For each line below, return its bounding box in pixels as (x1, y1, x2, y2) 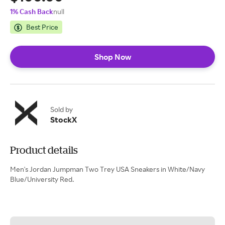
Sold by (50, 105, 73, 114)
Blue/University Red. (10, 175, 74, 183)
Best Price (26, 23, 58, 31)
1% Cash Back (10, 7, 53, 16)
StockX (50, 115, 77, 125)
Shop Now (94, 52, 131, 62)
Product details (10, 144, 78, 156)
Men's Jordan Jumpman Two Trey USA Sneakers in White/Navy (10, 165, 205, 173)
